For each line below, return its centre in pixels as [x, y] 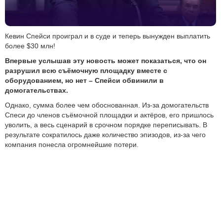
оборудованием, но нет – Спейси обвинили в [84, 80]
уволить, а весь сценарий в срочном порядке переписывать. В [106, 125]
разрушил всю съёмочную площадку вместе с [86, 70]
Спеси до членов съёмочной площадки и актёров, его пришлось [109, 115]
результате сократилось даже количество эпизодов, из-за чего [105, 134]
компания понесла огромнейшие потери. [72, 144]
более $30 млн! [30, 46]
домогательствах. [37, 90]
